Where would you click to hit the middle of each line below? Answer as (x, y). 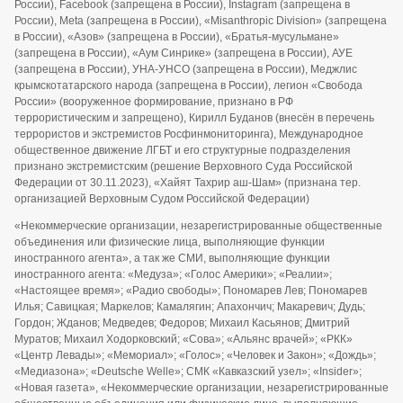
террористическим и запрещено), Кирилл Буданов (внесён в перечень (194, 118)
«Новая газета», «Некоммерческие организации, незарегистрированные (201, 388)
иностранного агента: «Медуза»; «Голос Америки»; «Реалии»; (173, 275)
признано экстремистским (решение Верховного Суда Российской (184, 167)
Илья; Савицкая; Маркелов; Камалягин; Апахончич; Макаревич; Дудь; (190, 307)
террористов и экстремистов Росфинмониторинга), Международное (189, 134)
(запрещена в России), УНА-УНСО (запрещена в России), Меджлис (186, 70)
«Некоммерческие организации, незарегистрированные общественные (198, 226)
